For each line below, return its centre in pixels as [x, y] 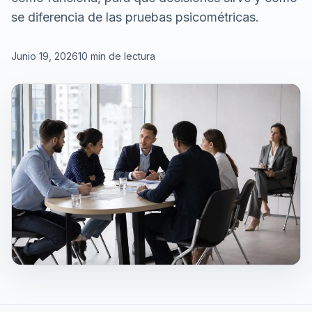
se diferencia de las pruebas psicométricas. [135, 17]
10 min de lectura [117, 56]
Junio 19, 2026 [45, 56]
